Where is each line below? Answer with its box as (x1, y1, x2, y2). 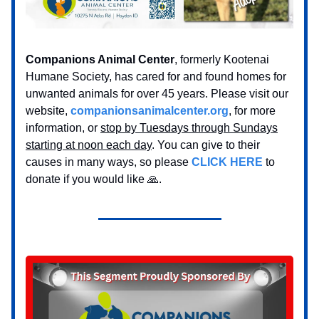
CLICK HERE (192, 156, 263, 169)
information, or (26, 122, 100, 135)
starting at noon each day (26, 139, 152, 152)
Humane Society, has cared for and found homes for (26, 70, 286, 83)
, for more (229, 105, 276, 117)
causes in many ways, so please (26, 156, 192, 169)
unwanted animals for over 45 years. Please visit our (26, 88, 288, 100)
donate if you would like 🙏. (26, 173, 162, 186)
